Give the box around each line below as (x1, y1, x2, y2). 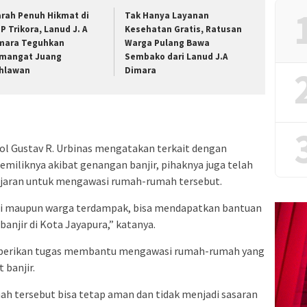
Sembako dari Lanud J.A (125, 51, 228, 63)
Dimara (125, 64, 157, 77)
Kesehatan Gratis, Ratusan (125, 23, 243, 36)
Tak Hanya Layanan (125, 10, 210, 22)
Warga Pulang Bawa (125, 37, 210, 49)
